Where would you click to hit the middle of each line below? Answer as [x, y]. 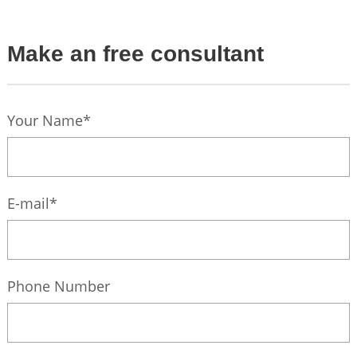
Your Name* [49, 120]
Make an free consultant [135, 54]
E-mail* [32, 203]
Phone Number [58, 286]
